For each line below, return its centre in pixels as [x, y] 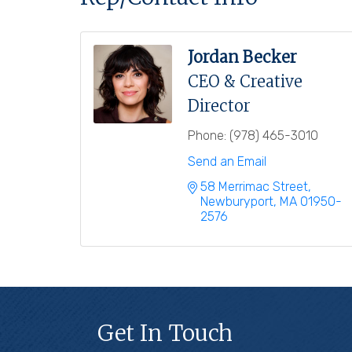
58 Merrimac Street [254, 186]
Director [219, 105]
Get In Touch [165, 333]
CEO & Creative [245, 81]
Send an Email [227, 161]
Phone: [207, 135]
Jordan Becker [242, 57]
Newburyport [237, 201]
